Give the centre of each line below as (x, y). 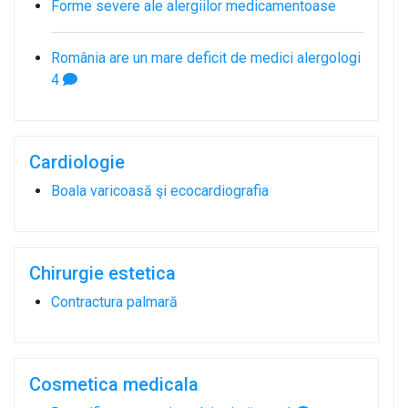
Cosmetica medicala (114, 384)
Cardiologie (77, 162)
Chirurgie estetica (102, 273)
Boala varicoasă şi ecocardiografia (160, 190)
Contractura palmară (114, 301)
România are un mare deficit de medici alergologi (206, 57)
